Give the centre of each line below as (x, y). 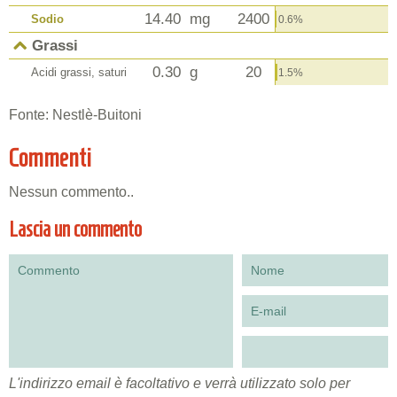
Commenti (50, 158)
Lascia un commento (75, 229)
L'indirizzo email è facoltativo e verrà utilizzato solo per (179, 383)
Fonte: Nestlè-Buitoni (75, 115)
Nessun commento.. (71, 191)
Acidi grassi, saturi (79, 72)
